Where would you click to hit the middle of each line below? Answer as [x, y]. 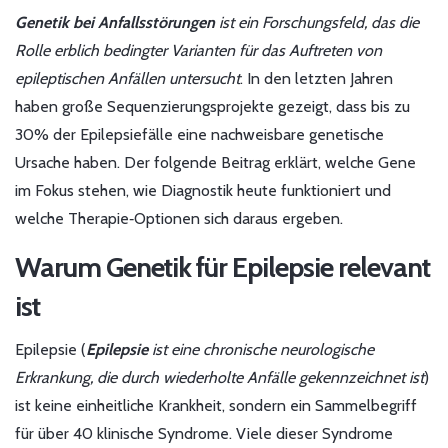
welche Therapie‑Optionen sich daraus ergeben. [179, 219]
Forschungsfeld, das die [340, 23]
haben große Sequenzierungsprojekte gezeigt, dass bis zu [212, 107]
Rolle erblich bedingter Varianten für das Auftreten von [198, 51]
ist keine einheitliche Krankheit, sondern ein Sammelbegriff [216, 406]
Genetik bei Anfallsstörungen [115, 23]
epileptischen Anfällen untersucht [127, 79]
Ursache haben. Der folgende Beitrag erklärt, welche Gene [215, 163]
